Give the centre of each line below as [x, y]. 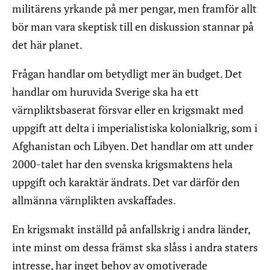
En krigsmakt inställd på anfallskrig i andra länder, [131, 229]
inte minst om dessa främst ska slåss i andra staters [135, 247]
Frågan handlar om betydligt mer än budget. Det [127, 74]
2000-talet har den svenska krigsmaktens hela [122, 164]
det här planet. [47, 45]
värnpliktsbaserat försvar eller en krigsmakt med [128, 110]
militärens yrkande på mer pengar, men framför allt [134, 9]
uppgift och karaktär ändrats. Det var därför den [126, 182]
